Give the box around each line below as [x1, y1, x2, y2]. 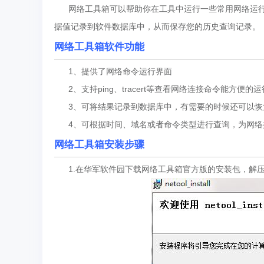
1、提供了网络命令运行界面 [54, 67, 172, 76]
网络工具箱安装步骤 [54, 139, 144, 150]
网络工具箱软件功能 [54, 41, 144, 52]
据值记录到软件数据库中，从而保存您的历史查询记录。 [54, 22, 260, 31]
